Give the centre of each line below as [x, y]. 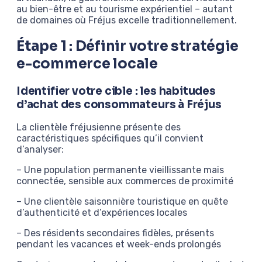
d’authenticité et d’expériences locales [102, 213]
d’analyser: [40, 150]
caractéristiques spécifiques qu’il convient [110, 139]
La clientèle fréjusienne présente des [99, 127]
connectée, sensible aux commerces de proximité [125, 181]
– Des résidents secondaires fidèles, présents [115, 233]
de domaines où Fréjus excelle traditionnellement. [127, 20]
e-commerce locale [87, 63]
